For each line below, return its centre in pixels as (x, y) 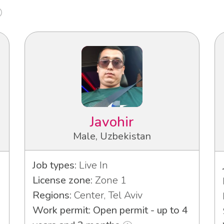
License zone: (62, 180)
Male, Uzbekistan (112, 136)
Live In (92, 165)
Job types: (54, 165)
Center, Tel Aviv (107, 195)
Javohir (112, 122)
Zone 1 (109, 180)
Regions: (52, 195)
